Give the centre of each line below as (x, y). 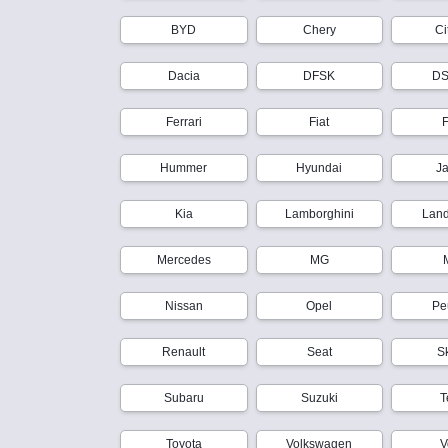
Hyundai (319, 167)
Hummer (184, 167)
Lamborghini (319, 213)
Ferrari (183, 121)
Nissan (183, 305)
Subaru (183, 397)
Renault (184, 351)
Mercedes (183, 259)
